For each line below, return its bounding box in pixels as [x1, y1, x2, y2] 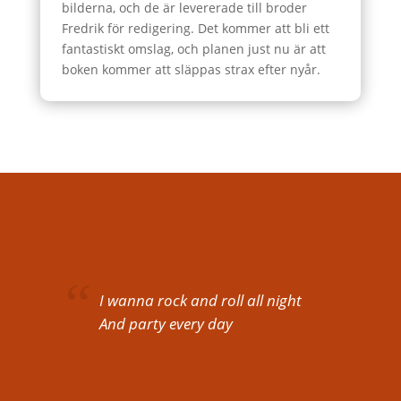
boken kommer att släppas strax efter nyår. [61, 61, 320, 78]
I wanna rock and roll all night [98, 290, 302, 311]
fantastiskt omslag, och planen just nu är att [61, 40, 326, 57]
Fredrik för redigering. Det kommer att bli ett [61, 20, 329, 37]
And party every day [98, 313, 233, 335]
